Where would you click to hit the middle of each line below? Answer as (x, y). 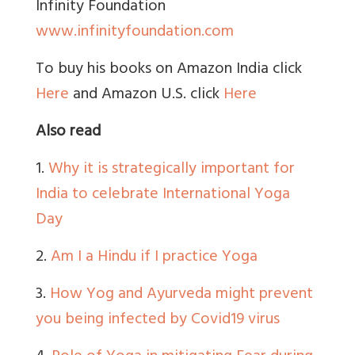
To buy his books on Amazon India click (169, 70)
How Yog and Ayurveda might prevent (181, 295)
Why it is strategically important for (172, 170)
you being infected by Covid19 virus (158, 320)
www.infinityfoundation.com (135, 32)
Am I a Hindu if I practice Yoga (154, 258)
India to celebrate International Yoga (163, 195)
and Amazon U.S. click (146, 95)
